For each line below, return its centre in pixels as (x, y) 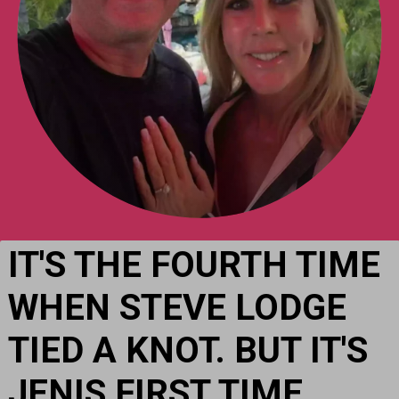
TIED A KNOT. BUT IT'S (187, 350)
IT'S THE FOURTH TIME (194, 265)
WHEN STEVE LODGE (177, 307)
